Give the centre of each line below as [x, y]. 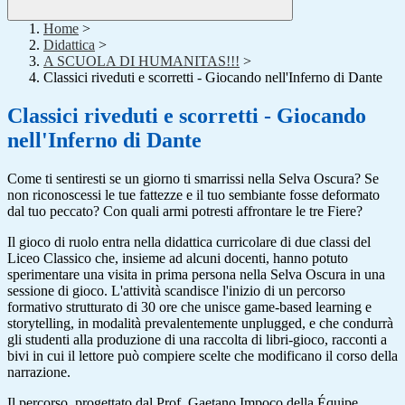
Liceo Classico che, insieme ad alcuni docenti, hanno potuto [178, 259]
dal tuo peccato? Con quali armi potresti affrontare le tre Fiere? [185, 212]
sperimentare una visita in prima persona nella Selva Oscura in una [196, 275]
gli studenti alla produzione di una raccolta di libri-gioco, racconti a [197, 340]
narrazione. [39, 372]
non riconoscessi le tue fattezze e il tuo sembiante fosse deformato [193, 195]
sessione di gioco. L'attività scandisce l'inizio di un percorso [176, 291]
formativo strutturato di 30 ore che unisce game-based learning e [189, 307]
